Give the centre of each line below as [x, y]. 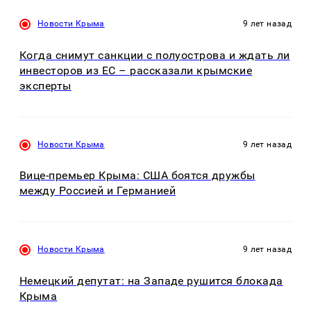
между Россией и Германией [98, 191]
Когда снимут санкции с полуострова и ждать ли [155, 55]
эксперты [45, 85]
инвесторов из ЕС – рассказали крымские [136, 70]
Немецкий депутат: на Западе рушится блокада [151, 280]
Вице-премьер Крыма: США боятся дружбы [137, 176]
